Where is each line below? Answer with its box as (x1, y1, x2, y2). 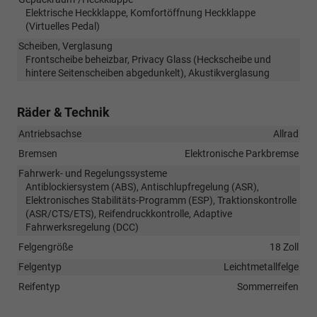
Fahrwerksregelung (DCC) (25, 221, 139, 233)
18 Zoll (270, 241, 299, 253)
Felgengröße (18, 241, 73, 253)
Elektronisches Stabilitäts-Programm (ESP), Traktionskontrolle (25, 194, 296, 206)
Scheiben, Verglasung (18, 40, 113, 52)
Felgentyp (18, 260, 62, 272)
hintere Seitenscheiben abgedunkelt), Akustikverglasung (25, 67, 270, 79)
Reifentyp (18, 280, 60, 292)
